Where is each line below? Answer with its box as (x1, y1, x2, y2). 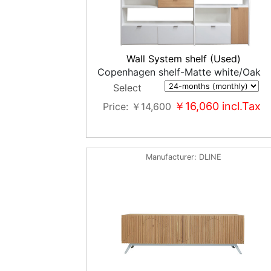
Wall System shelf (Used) (126, 53, 241, 65)
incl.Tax (219, 100, 261, 113)
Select (113, 82, 142, 94)
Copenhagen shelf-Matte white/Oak (97, 66, 261, 78)
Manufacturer (146, 152, 195, 162)
